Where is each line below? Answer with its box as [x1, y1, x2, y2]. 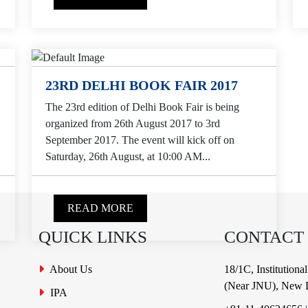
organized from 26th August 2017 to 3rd [45, 118, 220, 130]
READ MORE [67, 202, 133, 214]
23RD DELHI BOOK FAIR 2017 [45, 78, 238, 93]
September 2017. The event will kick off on [45, 134, 234, 146]
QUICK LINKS [38, 228, 147, 247]
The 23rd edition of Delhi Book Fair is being [45, 101, 239, 113]
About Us [47, 263, 92, 276]
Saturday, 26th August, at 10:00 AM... [45, 151, 210, 163]
